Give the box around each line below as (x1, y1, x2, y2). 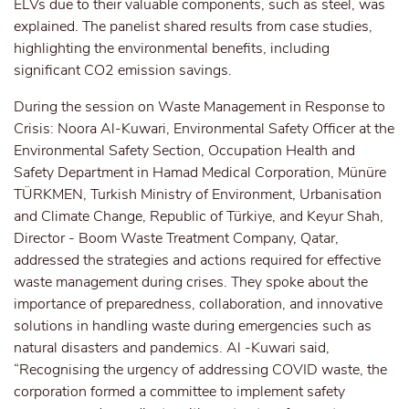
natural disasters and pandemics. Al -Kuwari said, (14, 338, 330, 358)
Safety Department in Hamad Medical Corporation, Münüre (14, 163, 386, 183)
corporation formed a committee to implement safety (14, 382, 345, 402)
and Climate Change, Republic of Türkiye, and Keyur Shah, (14, 206, 383, 226)
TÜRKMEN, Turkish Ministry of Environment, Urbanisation (14, 184, 382, 204)
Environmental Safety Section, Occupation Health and (14, 141, 355, 161)
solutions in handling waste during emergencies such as (14, 316, 372, 336)
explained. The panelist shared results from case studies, (14, 16, 372, 37)
